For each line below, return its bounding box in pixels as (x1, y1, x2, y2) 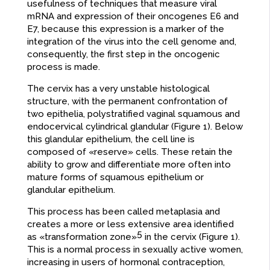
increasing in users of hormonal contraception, (27, 257, 225, 268)
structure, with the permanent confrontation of (27, 96, 228, 107)
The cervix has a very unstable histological (27, 83, 210, 95)
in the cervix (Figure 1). (142, 231, 240, 243)
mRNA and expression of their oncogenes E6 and (27, 11, 239, 22)
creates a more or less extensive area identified (27, 219, 234, 230)
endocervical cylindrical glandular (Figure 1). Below (27, 121, 243, 133)
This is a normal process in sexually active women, (27, 244, 243, 256)
